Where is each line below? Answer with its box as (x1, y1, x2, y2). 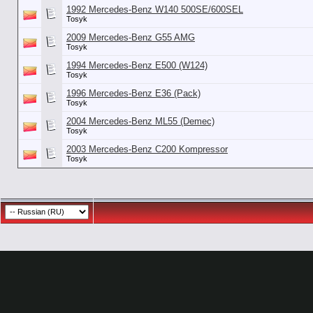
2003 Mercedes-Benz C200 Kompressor (66, 144, 228, 154)
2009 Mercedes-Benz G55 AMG (66, 32, 195, 43)
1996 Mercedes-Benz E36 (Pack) (66, 88, 201, 99)
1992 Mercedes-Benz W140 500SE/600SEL (66, 4, 243, 15)
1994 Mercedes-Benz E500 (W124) (66, 60, 208, 71)
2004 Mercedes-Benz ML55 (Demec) (66, 116, 214, 126)
